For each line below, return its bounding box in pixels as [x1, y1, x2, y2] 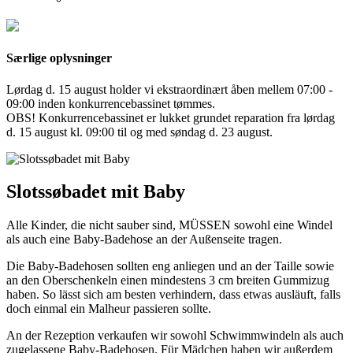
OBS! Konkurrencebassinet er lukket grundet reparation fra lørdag [6, 110, 335, 124]
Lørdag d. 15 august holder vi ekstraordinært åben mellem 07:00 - [6, 82, 333, 96]
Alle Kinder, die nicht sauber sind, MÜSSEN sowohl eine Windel [6, 218, 333, 232]
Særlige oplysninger [6, 51, 112, 65]
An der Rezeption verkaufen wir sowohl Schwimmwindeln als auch [6, 329, 344, 343]
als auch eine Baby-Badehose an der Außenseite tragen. [6, 232, 282, 247]
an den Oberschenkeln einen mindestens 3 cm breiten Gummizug [6, 273, 329, 288]
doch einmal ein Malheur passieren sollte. [6, 302, 211, 316]
